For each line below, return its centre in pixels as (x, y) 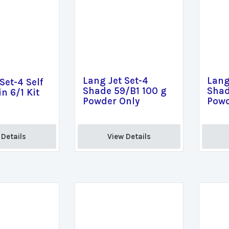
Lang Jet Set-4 (115, 81)
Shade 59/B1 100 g (124, 91)
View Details (129, 136)
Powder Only (111, 101)
